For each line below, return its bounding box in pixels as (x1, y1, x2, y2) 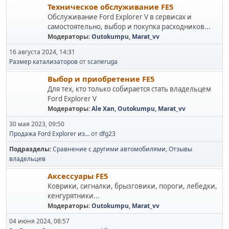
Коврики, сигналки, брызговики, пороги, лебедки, (48, 181, 217, 191)
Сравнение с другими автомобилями (53, 145, 166, 153)
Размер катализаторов (9, 57, 78, 66)
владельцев (9, 154, 45, 163)
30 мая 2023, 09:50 (9, 120, 64, 128)
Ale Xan (91, 104, 114, 113)
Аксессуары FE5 (48, 171, 108, 181)
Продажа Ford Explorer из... (9, 129, 89, 138)
